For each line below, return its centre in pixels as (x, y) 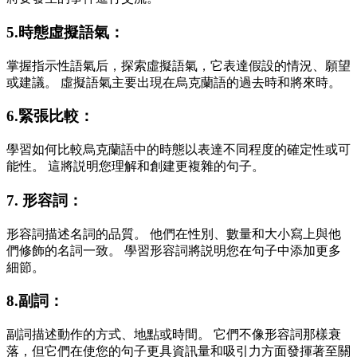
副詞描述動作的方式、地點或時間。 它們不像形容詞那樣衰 (174, 334)
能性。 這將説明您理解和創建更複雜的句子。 (135, 167)
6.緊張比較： (50, 116)
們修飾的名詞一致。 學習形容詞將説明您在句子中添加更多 (174, 250)
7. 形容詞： (45, 200)
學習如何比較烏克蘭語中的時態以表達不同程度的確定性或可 (178, 150)
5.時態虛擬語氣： (65, 32)
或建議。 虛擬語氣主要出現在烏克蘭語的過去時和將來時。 (174, 82)
